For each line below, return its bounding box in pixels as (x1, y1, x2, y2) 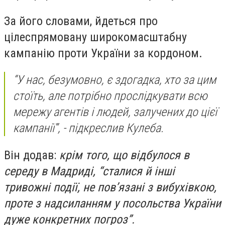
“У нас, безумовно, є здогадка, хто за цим (13, 73, 216, 87)
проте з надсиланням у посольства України (4, 196, 221, 210)
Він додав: (4, 148, 59, 162)
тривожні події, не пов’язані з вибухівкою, (4, 180, 216, 194)
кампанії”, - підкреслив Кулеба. (13, 121, 164, 136)
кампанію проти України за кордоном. (4, 46, 202, 60)
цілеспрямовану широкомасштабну (4, 30, 187, 44)
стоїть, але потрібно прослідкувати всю (13, 89, 207, 103)
